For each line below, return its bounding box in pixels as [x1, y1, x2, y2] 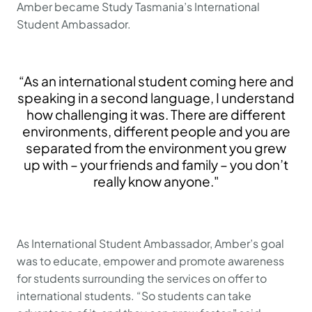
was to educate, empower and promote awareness [17, 253, 284, 268]
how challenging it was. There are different [26, 106, 286, 123]
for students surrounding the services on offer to [17, 271, 267, 286]
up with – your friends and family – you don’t [24, 156, 288, 173]
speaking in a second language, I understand [17, 89, 295, 106]
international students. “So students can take [17, 288, 251, 303]
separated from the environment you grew [26, 139, 286, 156]
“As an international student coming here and [18, 72, 294, 89]
